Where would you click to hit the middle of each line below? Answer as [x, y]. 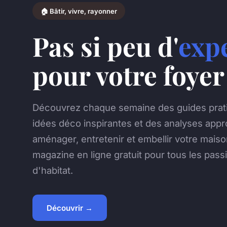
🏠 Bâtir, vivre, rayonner [79, 11]
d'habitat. [53, 170]
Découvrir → [70, 208]
